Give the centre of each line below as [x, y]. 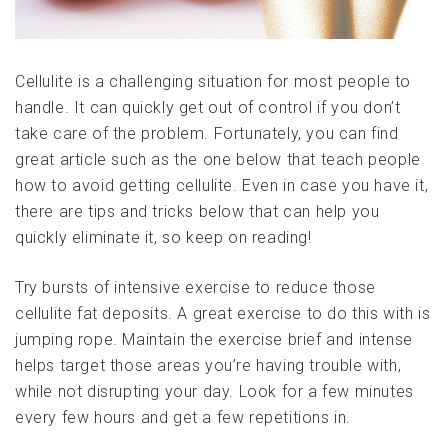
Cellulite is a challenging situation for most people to [213, 82]
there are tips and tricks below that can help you [197, 212]
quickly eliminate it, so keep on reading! [163, 238]
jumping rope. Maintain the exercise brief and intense [214, 340]
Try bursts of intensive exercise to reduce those [195, 288]
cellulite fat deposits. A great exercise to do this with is [223, 314]
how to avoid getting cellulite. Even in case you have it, [222, 186]
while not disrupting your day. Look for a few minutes [214, 392]
